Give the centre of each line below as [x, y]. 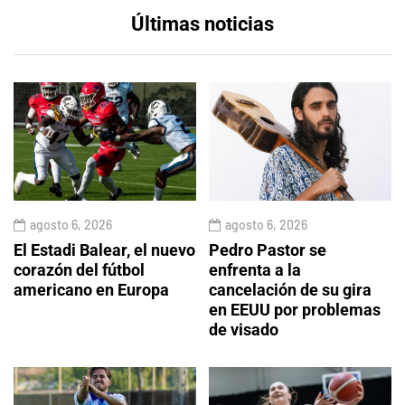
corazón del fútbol [79, 270]
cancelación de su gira [290, 290]
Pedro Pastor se [268, 250]
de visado [244, 330]
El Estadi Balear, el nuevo [104, 250]
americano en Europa [91, 290]
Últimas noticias [202, 24]
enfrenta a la [255, 270]
